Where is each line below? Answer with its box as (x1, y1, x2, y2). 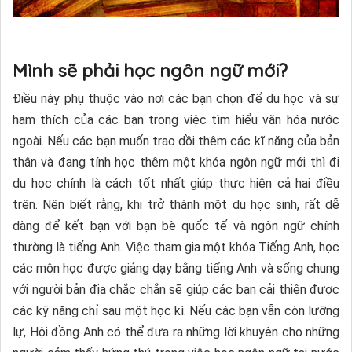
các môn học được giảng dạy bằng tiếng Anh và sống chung (13, 261, 339, 277)
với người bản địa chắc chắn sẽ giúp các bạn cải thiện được (13, 282, 339, 298)
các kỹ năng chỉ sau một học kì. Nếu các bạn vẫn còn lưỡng (13, 303, 339, 319)
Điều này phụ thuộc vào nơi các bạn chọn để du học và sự (13, 91, 339, 107)
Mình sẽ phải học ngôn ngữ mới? (13, 59, 288, 82)
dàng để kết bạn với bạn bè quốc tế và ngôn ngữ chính (13, 218, 339, 234)
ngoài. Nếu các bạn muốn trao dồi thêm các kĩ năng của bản (13, 134, 339, 149)
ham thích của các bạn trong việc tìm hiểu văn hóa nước (13, 112, 339, 128)
